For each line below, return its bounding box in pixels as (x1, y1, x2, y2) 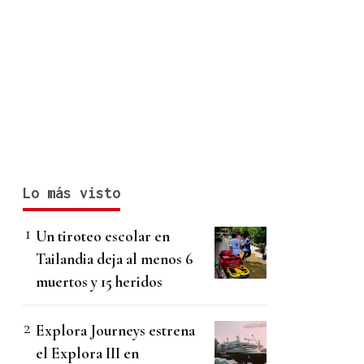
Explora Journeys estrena (36, 321, 195, 340)
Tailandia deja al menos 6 (36, 249, 193, 269)
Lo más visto (23, 184, 120, 202)
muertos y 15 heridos (36, 272, 162, 292)
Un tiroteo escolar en (36, 227, 170, 246)
